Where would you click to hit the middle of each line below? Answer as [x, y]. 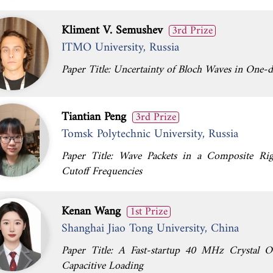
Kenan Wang [91, 211]
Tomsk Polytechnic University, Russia [150, 134]
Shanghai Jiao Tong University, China [150, 229]
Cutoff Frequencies [102, 172]
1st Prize [149, 212]
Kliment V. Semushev [112, 30]
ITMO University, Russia [120, 48]
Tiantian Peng [94, 117]
